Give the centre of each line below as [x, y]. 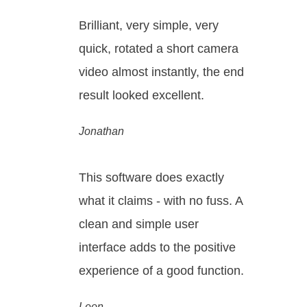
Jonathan [101, 131]
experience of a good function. [161, 271]
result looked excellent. [142, 96]
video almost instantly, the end [161, 72]
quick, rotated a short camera [159, 49]
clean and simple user [139, 224]
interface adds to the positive [157, 248]
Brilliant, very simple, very [149, 26]
